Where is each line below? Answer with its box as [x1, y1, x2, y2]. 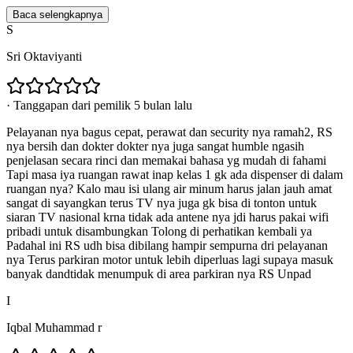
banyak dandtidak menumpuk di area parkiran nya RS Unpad [6, 267, 311, 281]
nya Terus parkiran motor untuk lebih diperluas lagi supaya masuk [6, 253, 333, 267]
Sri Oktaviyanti [6, 50, 82, 64]
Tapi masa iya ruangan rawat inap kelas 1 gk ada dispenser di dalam [6, 168, 343, 182]
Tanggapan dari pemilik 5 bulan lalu [13, 98, 192, 113]
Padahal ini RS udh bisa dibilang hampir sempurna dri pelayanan [6, 239, 328, 253]
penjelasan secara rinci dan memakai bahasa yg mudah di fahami [6, 154, 326, 168]
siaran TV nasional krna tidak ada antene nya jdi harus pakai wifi [6, 210, 329, 225]
